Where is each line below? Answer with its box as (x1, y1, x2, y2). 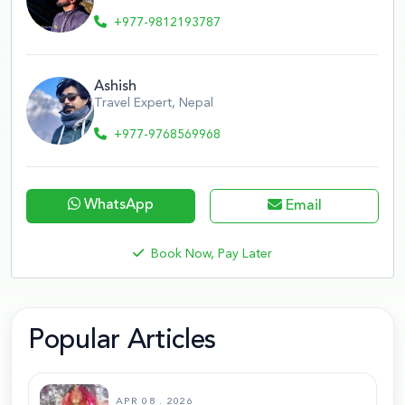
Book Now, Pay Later (151, 247, 272, 260)
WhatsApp (80, 197, 154, 212)
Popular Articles (28, 326, 217, 354)
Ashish (94, 79, 137, 94)
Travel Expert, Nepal (94, 96, 213, 109)
